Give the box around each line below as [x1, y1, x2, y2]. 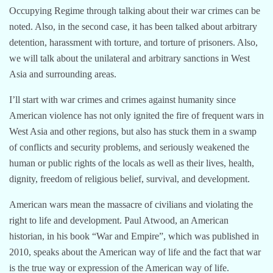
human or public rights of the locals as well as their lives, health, [9, 157, 254, 168]
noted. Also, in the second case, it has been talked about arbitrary [9, 21, 257, 32]
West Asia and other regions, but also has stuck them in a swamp [9, 126, 257, 136]
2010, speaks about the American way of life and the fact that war [9, 246, 261, 257]
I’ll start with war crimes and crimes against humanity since [9, 94, 236, 105]
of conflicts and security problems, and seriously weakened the [9, 141, 249, 152]
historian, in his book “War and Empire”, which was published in [9, 230, 259, 241]
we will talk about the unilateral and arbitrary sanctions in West [9, 52, 250, 63]
